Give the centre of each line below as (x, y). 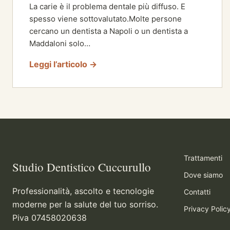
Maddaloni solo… (60, 43)
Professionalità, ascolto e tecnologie (83, 191)
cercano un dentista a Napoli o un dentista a (109, 31)
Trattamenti (203, 158)
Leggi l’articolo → (63, 64)
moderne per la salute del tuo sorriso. (85, 204)
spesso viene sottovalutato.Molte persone (106, 18)
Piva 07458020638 (50, 217)
